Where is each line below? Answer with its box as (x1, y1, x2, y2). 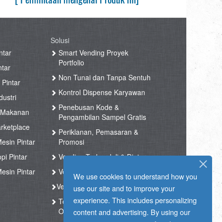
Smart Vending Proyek (56, 48, 129, 58)
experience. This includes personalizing (73, 195, 197, 205)
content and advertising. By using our (73, 207, 190, 217)
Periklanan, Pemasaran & (56, 127, 139, 137)
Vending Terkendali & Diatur (56, 152, 146, 162)
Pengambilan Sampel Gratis (58, 112, 147, 122)
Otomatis (58, 206, 87, 217)
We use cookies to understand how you (73, 171, 197, 181)
